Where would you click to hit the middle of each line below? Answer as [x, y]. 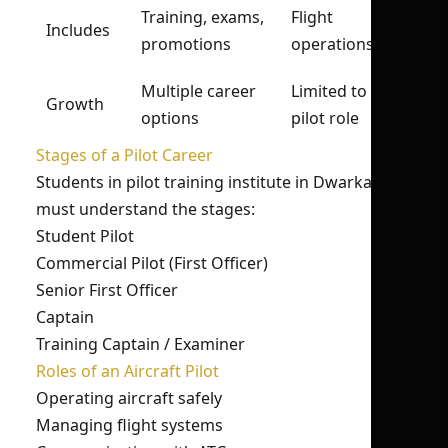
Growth [75, 104]
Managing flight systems [129, 425]
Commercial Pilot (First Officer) [152, 263]
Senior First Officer [107, 290]
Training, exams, [202, 17]
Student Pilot [85, 236]
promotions [186, 44]
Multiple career [198, 91]
